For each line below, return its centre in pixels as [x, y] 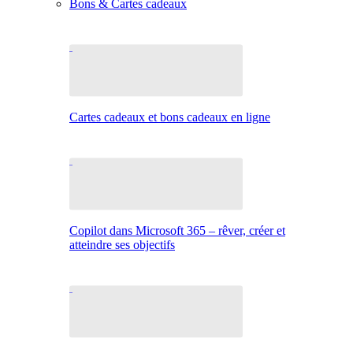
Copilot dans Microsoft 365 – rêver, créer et [177, 230]
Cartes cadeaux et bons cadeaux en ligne [170, 117]
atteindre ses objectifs [122, 245]
